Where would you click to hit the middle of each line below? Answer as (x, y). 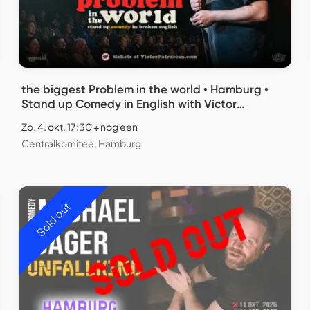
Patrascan (51, 119)
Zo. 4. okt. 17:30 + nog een (80, 127)
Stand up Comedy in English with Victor (129, 104)
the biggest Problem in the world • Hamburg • (145, 90)
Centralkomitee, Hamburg (81, 144)
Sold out (53, 219)
